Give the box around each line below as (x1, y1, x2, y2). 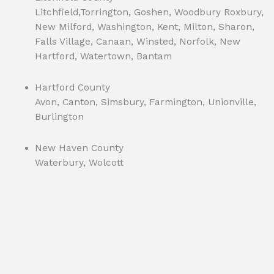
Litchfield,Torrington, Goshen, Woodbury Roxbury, (34, 6, 264, 18)
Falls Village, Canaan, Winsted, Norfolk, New (34, 35, 240, 47)
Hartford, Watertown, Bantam (34, 50, 172, 62)
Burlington (34, 111, 84, 123)
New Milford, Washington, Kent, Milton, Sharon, (34, 21, 254, 32)
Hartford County (34, 82, 110, 94)
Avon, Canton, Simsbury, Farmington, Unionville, (34, 97, 256, 108)
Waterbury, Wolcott (34, 157, 124, 169)
